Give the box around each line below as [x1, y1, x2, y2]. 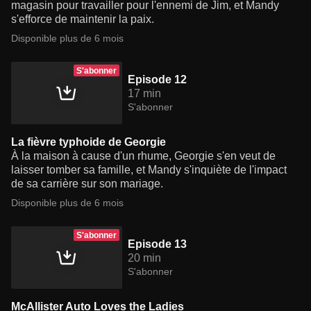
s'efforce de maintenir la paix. [11, 13, 154, 26]
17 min [128, 87, 161, 100]
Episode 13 [128, 238, 187, 251]
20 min [128, 252, 161, 264]
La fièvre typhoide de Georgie [11, 136, 166, 149]
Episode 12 [128, 74, 187, 86]
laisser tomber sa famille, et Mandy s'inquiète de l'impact [11, 164, 287, 176]
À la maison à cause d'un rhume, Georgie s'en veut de [11, 150, 276, 162]
